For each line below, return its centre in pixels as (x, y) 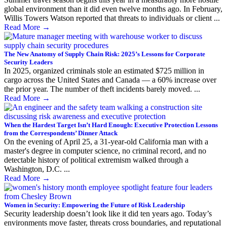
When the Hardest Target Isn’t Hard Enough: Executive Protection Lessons (111, 125)
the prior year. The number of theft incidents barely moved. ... (102, 89)
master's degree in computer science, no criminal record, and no (105, 150)
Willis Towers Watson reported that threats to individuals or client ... (112, 18)
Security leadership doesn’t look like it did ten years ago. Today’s (108, 213)
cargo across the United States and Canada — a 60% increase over (110, 80)
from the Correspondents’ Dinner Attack (61, 133)
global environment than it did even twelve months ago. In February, (113, 9)
